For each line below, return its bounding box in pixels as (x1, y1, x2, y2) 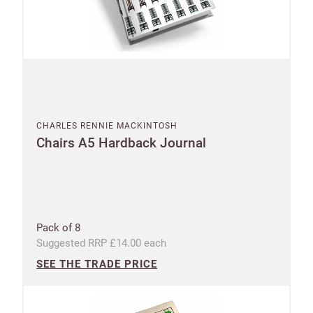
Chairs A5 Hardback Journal (36, 134, 206, 151)
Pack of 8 (36, 221, 80, 234)
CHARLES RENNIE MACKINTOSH (36, 120, 177, 131)
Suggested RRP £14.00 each (36, 236, 166, 249)
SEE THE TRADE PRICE (36, 257, 157, 270)
